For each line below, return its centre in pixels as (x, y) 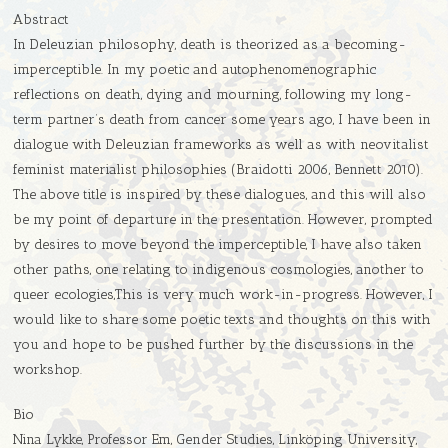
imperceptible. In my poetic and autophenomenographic (195, 70)
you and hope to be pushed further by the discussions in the (213, 345)
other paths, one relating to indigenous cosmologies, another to (219, 270)
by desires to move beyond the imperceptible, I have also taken (218, 245)
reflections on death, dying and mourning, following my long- (213, 95)
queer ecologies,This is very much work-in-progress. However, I (223, 295)
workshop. (48, 370)
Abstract (41, 20)
